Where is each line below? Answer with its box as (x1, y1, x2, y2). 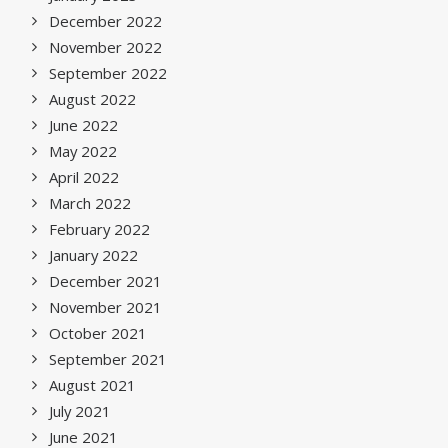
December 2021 (49, 271, 162, 291)
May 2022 (49, 141, 117, 161)
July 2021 (49, 401, 111, 421)
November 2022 (49, 37, 162, 57)
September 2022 (49, 63, 167, 83)
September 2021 (49, 349, 167, 369)
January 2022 (49, 245, 138, 265)
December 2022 (49, 11, 162, 31)
